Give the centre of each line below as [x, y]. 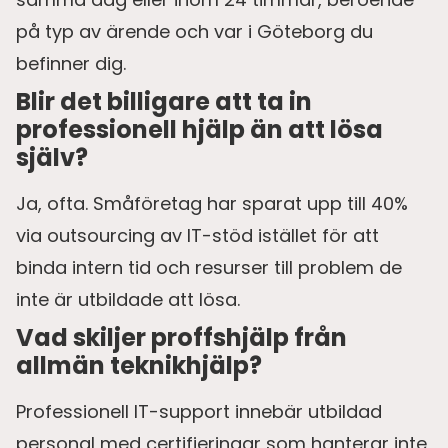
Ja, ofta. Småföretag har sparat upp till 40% [212, 203]
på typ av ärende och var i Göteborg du [194, 31]
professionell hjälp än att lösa [199, 129]
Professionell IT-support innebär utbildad [199, 411]
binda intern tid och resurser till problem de [209, 267]
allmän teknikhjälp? [139, 365]
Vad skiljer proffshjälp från [181, 337]
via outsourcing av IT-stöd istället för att [197, 235]
